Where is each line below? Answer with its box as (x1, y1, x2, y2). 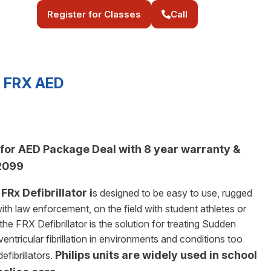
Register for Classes (47, 8, 141, 20)
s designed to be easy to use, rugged (93, 187, 252, 200)
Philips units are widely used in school (55, 249, 257, 262)
